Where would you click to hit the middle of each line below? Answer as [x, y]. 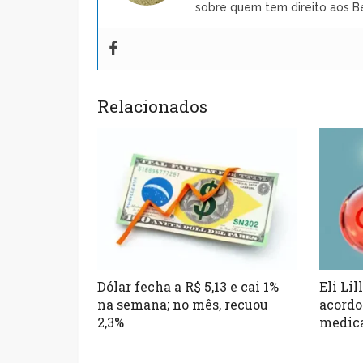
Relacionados [153, 106]
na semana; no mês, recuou [183, 304]
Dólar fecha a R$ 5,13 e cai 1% [188, 286]
